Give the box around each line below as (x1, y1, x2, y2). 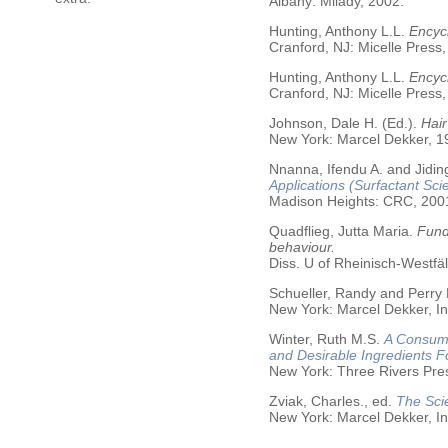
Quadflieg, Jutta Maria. (269, 223, 413, 239)
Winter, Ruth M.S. (269, 331, 380, 347)
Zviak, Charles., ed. (269, 393, 392, 409)
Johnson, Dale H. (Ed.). (269, 115, 421, 131)
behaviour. (269, 239, 335, 255)
